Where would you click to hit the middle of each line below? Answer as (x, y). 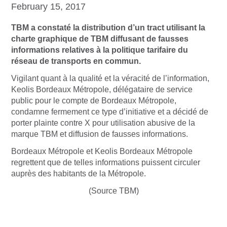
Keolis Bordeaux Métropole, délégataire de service (102, 89)
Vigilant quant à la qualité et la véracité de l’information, (110, 78)
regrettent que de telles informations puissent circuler (106, 162)
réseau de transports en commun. (76, 61)
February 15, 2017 (48, 6)
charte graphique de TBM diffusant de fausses (100, 39)
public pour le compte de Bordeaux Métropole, (94, 100)
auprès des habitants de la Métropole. (79, 173)
